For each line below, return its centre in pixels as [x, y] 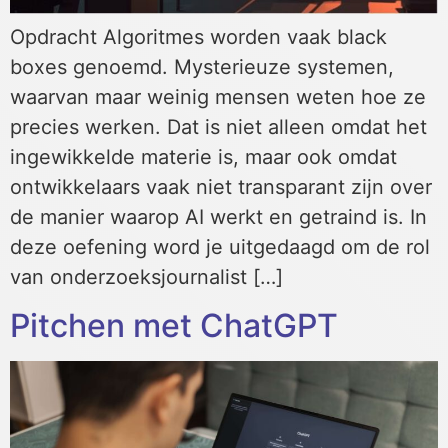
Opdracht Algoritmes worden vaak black [198, 37]
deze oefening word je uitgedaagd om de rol [220, 247]
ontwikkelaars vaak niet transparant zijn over [221, 187]
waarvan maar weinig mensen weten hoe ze [218, 97]
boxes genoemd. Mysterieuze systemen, [202, 67]
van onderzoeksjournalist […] [146, 277]
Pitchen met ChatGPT [174, 325]
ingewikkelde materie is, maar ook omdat [203, 157]
